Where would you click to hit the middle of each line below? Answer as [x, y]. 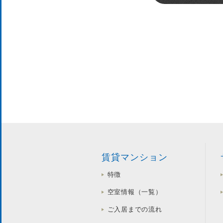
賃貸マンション [135, 158]
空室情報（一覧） [135, 192]
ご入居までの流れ [135, 210]
